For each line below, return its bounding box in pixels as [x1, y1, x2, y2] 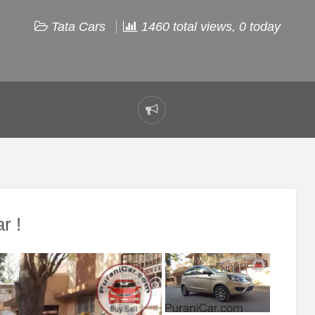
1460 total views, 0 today [138, 19, 281, 34]
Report [150, 110, 188, 125]
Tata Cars [51, 19, 105, 34]
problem [150, 129, 196, 144]
